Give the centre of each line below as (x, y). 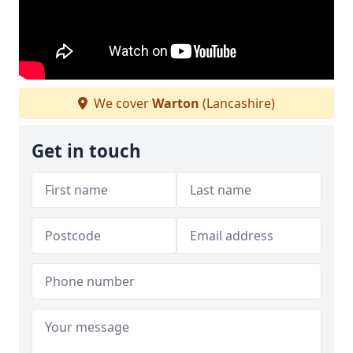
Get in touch (86, 151)
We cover (121, 104)
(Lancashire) (237, 104)
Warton (176, 104)
